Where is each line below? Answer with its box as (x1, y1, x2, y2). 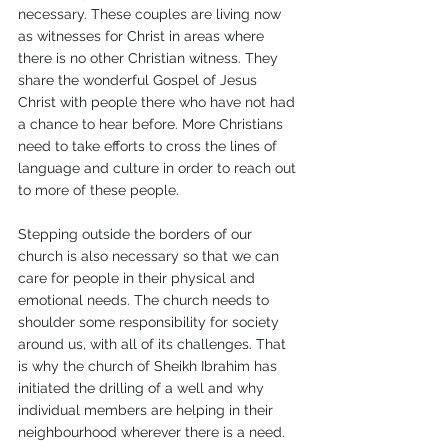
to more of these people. (18, 182, 183, 199)
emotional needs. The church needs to (18, 292, 273, 309)
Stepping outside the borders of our (18, 226, 256, 243)
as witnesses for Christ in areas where (18, 28, 268, 45)
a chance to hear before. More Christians (18, 116, 287, 133)
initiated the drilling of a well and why (18, 380, 268, 397)
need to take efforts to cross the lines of (18, 138, 281, 155)
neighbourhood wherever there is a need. (18, 424, 289, 441)
